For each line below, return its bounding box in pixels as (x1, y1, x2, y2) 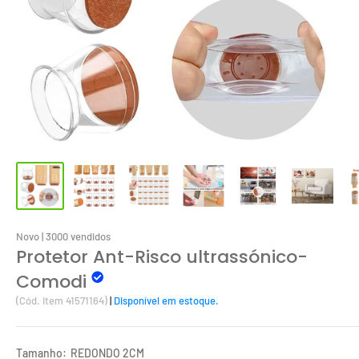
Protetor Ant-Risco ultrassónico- (16, 244, 308, 270)
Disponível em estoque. (114, 294, 219, 308)
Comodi (16, 269, 91, 295)
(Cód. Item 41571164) (16, 294, 107, 308)
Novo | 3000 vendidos (16, 230, 111, 244)
